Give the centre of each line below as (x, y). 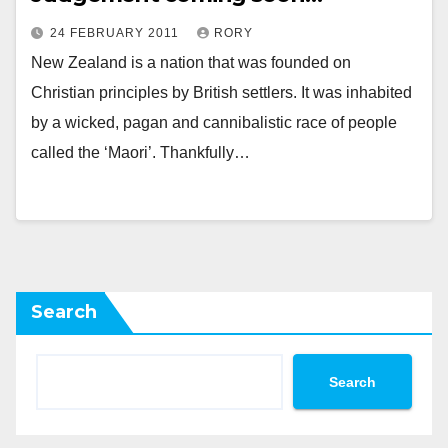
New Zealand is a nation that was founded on (191, 62)
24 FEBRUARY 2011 (116, 33)
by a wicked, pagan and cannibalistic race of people (214, 122)
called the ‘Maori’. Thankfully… (140, 152)
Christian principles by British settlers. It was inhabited (221, 92)
